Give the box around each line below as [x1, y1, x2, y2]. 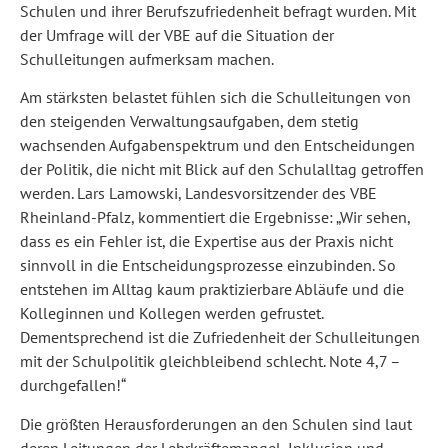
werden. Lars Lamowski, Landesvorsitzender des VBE [20, 183, 377, 204]
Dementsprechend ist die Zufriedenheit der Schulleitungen [20, 327, 420, 348]
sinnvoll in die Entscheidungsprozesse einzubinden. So [20, 255, 396, 276]
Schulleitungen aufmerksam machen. [20, 48, 274, 69]
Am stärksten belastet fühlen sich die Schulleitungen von [20, 87, 411, 108]
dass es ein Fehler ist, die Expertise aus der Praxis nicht [20, 231, 393, 252]
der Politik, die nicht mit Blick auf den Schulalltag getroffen [20, 159, 424, 180]
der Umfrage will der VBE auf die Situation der [20, 24, 334, 45]
